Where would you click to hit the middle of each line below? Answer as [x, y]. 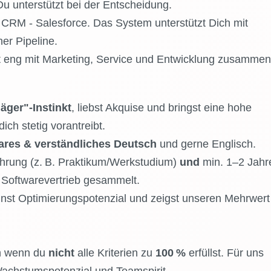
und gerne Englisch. [206, 144]
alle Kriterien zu [115, 253]
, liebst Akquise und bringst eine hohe [161, 108]
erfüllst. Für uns [224, 253]
